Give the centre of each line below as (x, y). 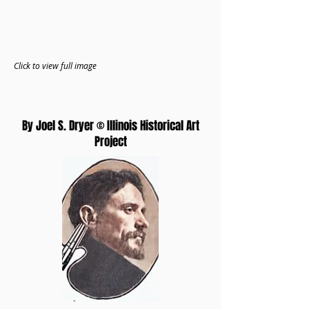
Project (110, 142)
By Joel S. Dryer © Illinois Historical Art (110, 126)
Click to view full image (55, 66)
